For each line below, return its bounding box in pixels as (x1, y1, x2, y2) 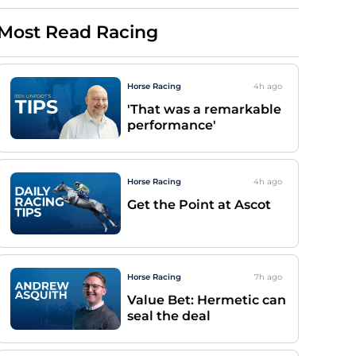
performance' (127, 118, 216, 133)
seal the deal (127, 308, 211, 323)
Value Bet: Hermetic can (127, 292, 286, 308)
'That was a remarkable (127, 102, 281, 117)
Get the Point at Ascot (127, 197, 271, 212)
